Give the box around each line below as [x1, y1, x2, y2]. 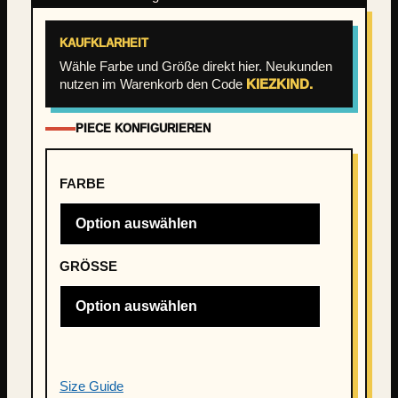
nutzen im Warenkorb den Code [59, 76, 246, 92]
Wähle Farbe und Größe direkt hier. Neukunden [59, 59, 332, 74]
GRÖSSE [59, 259, 108, 274]
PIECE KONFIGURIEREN [75, 122, 211, 135]
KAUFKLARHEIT [59, 36, 148, 50]
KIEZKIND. [245, 76, 313, 92]
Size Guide [59, 378, 123, 394]
